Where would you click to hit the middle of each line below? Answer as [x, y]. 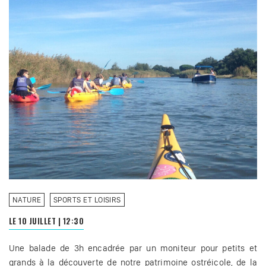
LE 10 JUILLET [34, 221]
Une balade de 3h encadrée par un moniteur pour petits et [133, 248]
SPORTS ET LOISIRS [87, 200]
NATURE [27, 200]
